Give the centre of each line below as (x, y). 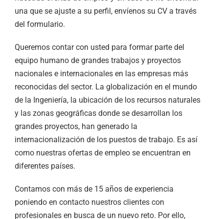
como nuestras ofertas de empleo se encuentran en (103, 153)
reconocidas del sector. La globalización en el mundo (106, 87)
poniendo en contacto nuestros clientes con (89, 202)
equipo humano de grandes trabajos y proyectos (98, 61)
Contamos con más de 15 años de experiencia (94, 189)
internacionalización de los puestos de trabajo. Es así (106, 140)
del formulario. (40, 24)
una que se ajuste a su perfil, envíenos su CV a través (106, 11)
